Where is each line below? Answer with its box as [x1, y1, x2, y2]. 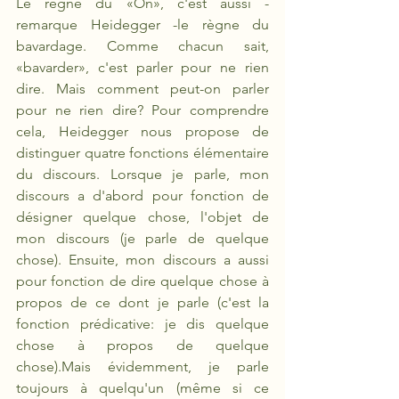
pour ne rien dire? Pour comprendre [16, 102, 269, 118]
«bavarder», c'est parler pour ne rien [16, 59, 269, 76]
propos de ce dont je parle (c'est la [16, 294, 269, 311]
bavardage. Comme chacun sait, [16, 37, 269, 54]
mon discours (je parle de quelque [16, 230, 269, 247]
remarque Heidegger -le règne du [16, 16, 269, 33]
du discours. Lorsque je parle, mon [16, 166, 269, 183]
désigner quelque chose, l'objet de [16, 208, 269, 225]
